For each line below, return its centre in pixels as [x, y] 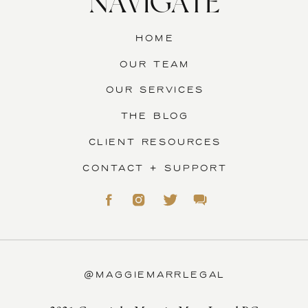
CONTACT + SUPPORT [155, 169]
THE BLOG [155, 117]
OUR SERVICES [155, 91]
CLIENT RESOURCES [155, 143]
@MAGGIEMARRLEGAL [154, 276]
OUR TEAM [155, 65]
